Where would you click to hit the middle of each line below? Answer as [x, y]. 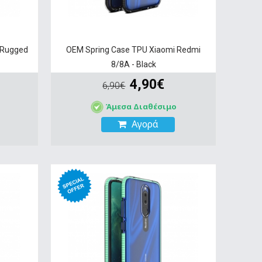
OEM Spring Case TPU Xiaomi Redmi [134, 49]
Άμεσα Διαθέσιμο [141, 106]
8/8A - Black [133, 64]
